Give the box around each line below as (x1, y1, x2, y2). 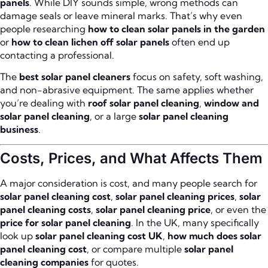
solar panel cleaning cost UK (35, 230, 163, 242)
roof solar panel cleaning (88, 96, 199, 109)
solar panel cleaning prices (115, 190, 234, 203)
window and (204, 96, 259, 109)
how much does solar (167, 230, 261, 242)
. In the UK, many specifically (131, 217, 259, 229)
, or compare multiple (87, 243, 184, 255)
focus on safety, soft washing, (130, 70, 263, 83)
